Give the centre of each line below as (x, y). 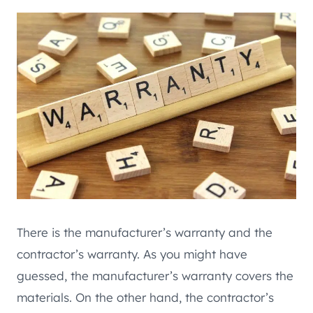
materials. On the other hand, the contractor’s (145, 297)
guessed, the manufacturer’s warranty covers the (155, 275)
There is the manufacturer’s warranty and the (145, 232)
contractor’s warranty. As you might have (132, 254)
